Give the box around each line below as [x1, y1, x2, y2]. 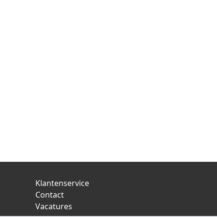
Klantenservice [35, 178, 89, 188]
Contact [35, 189, 64, 200]
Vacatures [35, 201, 72, 212]
